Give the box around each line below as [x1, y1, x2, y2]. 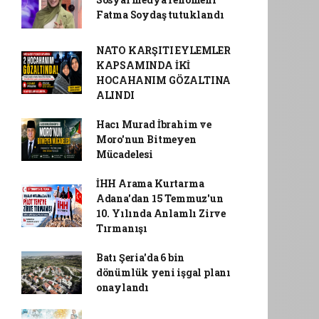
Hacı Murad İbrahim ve [95, 117, 211, 131]
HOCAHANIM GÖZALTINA [95, 73, 231, 87]
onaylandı [95, 281, 150, 294]
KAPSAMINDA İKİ [95, 58, 191, 72]
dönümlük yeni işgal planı [95, 266, 231, 279]
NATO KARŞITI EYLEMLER [95, 43, 231, 57]
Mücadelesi [95, 147, 153, 161]
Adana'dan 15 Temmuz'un [95, 192, 224, 205]
